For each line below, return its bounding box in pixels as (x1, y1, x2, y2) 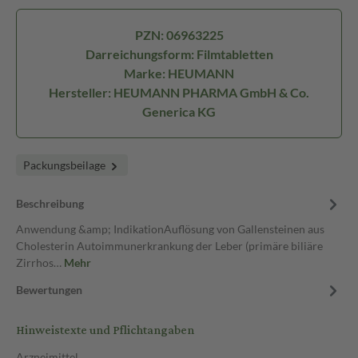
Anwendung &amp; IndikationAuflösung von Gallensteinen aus (16, 222, 324, 236)
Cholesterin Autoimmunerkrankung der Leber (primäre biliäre (16, 239, 323, 253)
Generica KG (142, 104, 216, 119)
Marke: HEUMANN (124, 66, 234, 81)
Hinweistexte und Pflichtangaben (16, 319, 194, 342)
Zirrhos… (16, 256, 64, 269)
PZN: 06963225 (134, 27, 224, 42)
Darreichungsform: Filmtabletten (85, 46, 273, 62)
